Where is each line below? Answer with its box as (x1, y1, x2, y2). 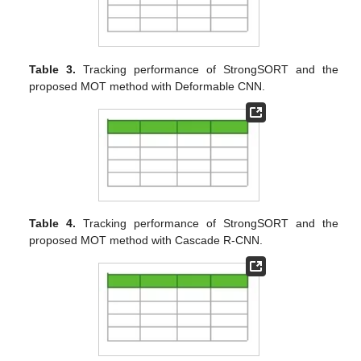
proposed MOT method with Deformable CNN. (29, 79, 266, 93)
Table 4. (29, 217, 77, 230)
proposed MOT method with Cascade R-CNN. (29, 234, 263, 247)
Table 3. (29, 62, 77, 76)
